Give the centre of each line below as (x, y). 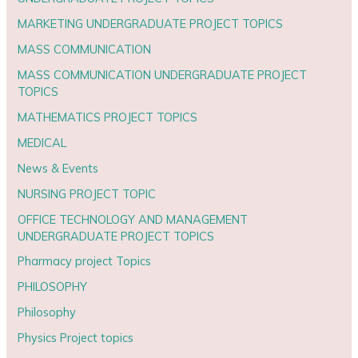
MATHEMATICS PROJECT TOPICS (108, 117)
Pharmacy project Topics (85, 261)
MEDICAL (42, 142)
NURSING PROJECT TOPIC (87, 193)
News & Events (58, 168)
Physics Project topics (76, 338)
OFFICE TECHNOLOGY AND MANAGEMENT (133, 219)
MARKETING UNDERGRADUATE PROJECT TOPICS (151, 23)
